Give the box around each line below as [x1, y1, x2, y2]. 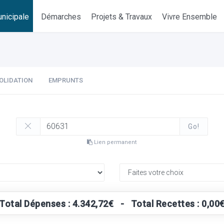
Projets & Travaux [91, 12, 152, 21]
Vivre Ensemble [162, 12, 217, 21]
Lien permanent [92, 139, 137, 145]
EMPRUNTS [48, 76, 83, 84]
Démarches [41, 12, 81, 21]
